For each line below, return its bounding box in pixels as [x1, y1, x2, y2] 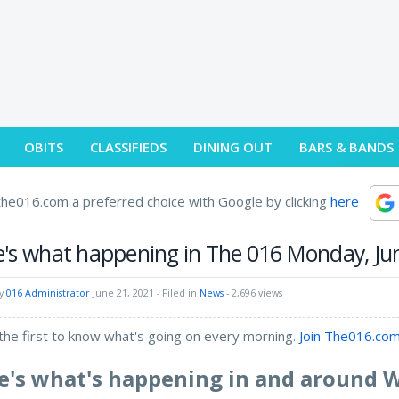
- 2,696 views [224, 286, 283, 299]
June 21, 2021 [93, 286, 155, 299]
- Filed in [154, 286, 200, 299]
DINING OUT [193, 137, 273, 156]
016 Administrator [6, 286, 91, 299]
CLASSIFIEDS [90, 137, 167, 156]
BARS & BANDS [299, 137, 395, 156]
